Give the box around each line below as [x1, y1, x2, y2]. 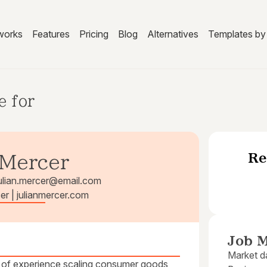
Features [32, 28, 70, 41]
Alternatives [147, 28, 198, 41]
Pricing [79, 28, 108, 41]
